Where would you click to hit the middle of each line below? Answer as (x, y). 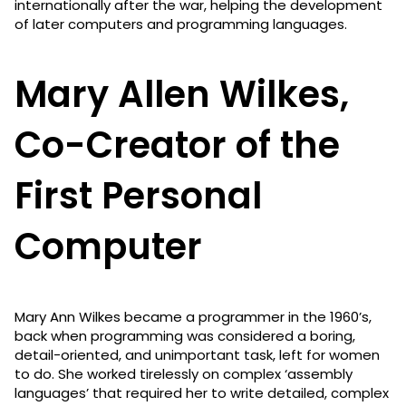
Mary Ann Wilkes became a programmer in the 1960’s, (193, 316)
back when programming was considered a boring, (185, 335)
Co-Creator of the (177, 145)
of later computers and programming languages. (181, 24)
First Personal (138, 195)
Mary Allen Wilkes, (182, 94)
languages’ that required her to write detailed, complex (202, 392)
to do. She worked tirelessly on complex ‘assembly (184, 373)
